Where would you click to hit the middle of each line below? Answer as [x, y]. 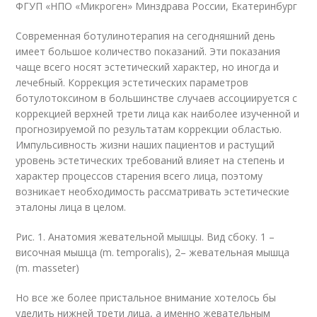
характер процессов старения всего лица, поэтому [139, 175]
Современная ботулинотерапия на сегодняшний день [146, 35]
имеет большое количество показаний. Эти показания [148, 51]
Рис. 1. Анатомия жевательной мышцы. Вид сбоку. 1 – [145, 236]
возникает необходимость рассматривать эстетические [153, 191]
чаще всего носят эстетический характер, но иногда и [148, 67]
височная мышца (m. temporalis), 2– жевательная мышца [153, 252]
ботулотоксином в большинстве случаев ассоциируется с [157, 98]
